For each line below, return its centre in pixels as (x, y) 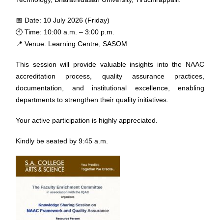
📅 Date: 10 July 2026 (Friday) (63, 20)
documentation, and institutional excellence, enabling (110, 88)
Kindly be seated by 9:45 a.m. (62, 141)
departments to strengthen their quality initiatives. (92, 100)
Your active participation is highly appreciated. (87, 120)
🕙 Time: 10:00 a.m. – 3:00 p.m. (65, 32)
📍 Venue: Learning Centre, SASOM (71, 44)
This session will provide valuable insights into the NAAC (110, 64)
